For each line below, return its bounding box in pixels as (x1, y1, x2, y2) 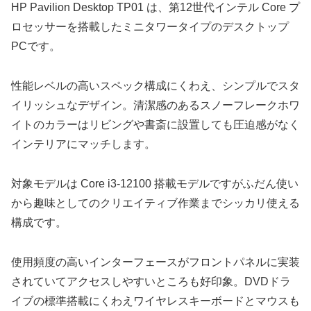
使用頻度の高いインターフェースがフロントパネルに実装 (11, 255, 300, 268)
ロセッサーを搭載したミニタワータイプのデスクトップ (11, 21, 289, 33)
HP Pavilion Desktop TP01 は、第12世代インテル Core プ (11, 1, 300, 14)
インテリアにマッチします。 (11, 138, 155, 151)
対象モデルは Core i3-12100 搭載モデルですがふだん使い (11, 177, 299, 190)
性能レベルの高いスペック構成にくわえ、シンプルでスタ (11, 80, 300, 92)
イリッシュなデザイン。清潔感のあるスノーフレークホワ (11, 99, 300, 112)
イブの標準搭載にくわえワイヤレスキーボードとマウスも (11, 294, 300, 307)
